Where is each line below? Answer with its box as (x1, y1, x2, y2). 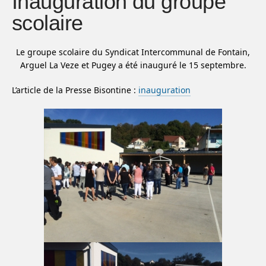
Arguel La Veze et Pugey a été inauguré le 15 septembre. (20, 59, 246, 71)
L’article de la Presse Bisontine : (12, 84, 138, 96)
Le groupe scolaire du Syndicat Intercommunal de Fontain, (16, 46, 250, 58)
